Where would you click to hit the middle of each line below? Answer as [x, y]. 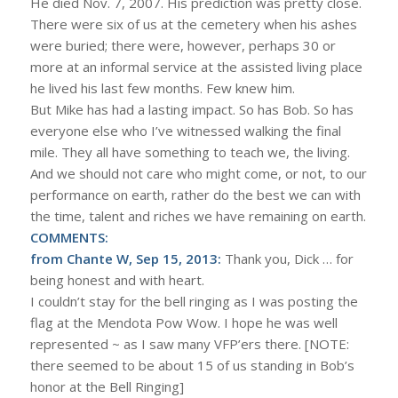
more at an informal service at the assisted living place [196, 67]
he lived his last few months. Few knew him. [162, 88]
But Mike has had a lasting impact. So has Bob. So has [191, 109]
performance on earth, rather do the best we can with [195, 195]
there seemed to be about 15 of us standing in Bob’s [192, 365]
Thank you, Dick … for [287, 259]
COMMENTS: [69, 237]
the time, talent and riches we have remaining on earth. [198, 216]
